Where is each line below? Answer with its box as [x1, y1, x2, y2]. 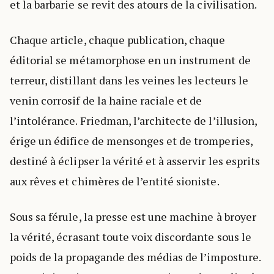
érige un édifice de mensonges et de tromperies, [10, 133, 253, 148]
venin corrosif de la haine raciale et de [10, 92, 202, 108]
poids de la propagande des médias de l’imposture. [10, 249, 261, 264]
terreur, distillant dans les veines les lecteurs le [10, 72, 248, 87]
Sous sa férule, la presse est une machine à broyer [10, 209, 256, 224]
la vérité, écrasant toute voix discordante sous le [10, 229, 251, 244]
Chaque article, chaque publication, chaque [10, 32, 226, 47]
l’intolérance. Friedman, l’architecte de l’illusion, [10, 113, 257, 128]
